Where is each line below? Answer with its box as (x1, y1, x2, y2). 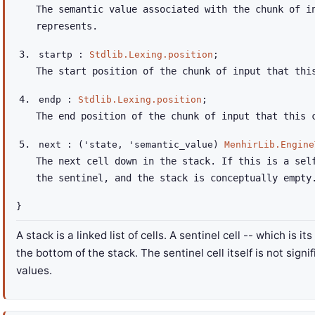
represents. (36, 20, 98, 32)
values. (16, 264, 52, 277)
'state (84, 139, 117, 150)
